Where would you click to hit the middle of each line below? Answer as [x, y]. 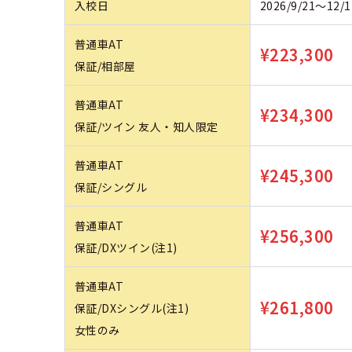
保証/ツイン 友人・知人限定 [147, 126]
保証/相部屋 [105, 66]
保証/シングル [111, 187]
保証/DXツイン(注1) [126, 247]
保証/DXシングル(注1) [132, 308]
